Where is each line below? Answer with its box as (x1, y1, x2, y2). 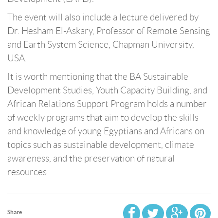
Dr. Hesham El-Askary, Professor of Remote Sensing (7, 26, 210, 36)
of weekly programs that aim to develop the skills (7, 112, 199, 123)
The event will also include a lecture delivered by (7, 12, 199, 22)
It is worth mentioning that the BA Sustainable (7, 72, 188, 82)
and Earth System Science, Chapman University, (7, 39, 194, 50)
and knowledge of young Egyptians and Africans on (7, 126, 204, 136)
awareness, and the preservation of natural (7, 153, 175, 163)
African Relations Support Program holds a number (7, 99, 207, 109)
